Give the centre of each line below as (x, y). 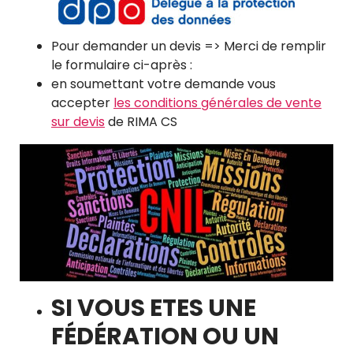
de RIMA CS (141, 122)
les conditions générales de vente (217, 103)
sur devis (78, 122)
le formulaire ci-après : (122, 65)
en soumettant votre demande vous (163, 84)
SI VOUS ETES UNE (154, 308)
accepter (82, 103)
